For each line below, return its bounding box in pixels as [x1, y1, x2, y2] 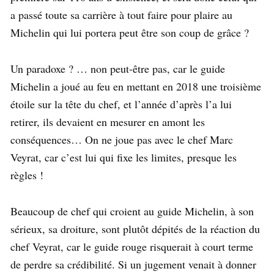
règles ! [10, 167, 43, 182]
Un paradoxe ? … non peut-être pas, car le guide [10, 61, 225, 76]
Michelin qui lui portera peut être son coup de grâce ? [10, 24, 253, 40]
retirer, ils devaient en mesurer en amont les [10, 114, 205, 129]
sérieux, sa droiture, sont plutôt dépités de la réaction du [10, 221, 260, 236]
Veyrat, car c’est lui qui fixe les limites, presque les [10, 149, 237, 165]
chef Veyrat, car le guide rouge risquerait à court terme [10, 239, 253, 254]
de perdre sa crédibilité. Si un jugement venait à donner [10, 256, 256, 272]
